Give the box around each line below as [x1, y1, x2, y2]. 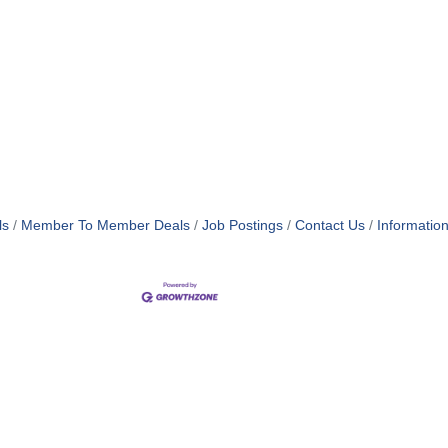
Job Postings [201, 218, 283, 233]
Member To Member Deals [20, 218, 190, 233]
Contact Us [294, 218, 365, 233]
